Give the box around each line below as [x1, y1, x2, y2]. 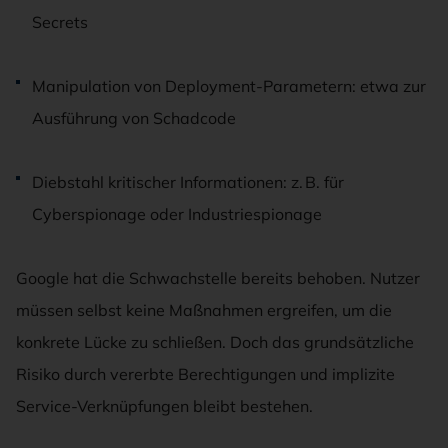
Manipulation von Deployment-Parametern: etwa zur [32, 75, 426, 96]
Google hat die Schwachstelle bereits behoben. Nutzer [16, 267, 420, 288]
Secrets [32, 11, 88, 32]
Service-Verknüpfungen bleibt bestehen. [16, 395, 313, 416]
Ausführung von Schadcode [32, 107, 236, 128]
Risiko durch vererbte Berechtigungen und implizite [16, 363, 395, 384]
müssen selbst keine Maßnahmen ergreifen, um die [16, 299, 392, 320]
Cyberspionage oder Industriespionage [32, 203, 322, 224]
